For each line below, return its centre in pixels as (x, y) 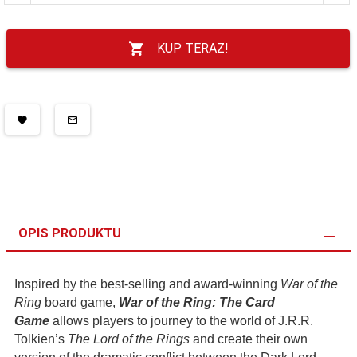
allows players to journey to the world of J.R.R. (181, 321)
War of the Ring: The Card (197, 302)
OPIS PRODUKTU (70, 233)
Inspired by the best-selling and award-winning (147, 284)
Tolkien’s (41, 339)
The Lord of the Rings (129, 339)
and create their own (249, 339)
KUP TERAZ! (192, 48)
